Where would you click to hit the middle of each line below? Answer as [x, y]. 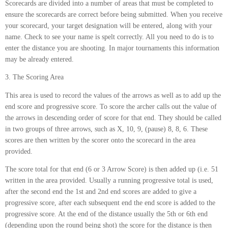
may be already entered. [39, 59]
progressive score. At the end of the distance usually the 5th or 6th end [106, 214]
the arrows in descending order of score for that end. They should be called [113, 118]
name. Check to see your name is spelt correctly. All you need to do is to [109, 37]
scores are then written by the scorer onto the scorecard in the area [100, 140]
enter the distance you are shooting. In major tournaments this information [112, 48]
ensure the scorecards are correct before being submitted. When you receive [114, 14]
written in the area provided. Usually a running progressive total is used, [109, 180]
